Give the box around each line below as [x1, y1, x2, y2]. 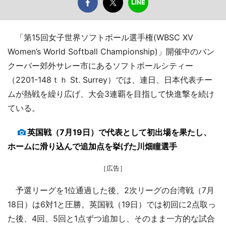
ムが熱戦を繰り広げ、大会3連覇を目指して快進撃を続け [8, 89, 214, 99]
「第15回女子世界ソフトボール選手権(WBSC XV [8, 32, 193, 42]
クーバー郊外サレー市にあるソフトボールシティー [8, 61, 193, 71]
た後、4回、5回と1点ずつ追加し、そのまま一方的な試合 [8, 213, 215, 223]
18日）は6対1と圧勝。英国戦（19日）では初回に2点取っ [8, 199, 216, 209]
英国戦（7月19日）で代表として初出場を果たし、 [27, 127, 211, 137]
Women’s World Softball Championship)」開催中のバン [8, 46, 214, 56]
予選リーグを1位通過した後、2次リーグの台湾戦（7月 [8, 185, 214, 195]
